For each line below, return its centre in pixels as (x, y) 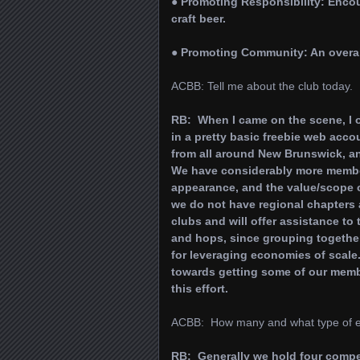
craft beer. (198, 18)
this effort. (200, 288)
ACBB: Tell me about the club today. (262, 86)
